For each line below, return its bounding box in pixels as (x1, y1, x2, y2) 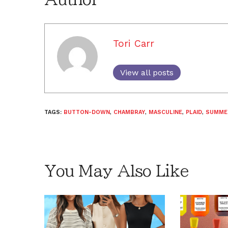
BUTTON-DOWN (64, 108, 110, 116)
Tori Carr (113, 37, 154, 49)
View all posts (120, 67, 174, 77)
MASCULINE (149, 108, 182, 116)
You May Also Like (44, 163, 189, 179)
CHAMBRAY (113, 108, 145, 116)
